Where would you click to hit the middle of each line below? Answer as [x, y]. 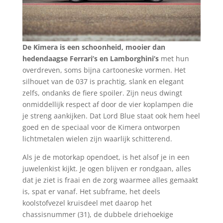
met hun [174, 58]
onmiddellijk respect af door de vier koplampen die [108, 104]
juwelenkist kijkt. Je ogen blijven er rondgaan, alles [107, 168]
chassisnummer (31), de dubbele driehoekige [98, 214]
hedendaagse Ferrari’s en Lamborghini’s [90, 58]
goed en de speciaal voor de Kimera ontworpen [101, 127]
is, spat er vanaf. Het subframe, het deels [91, 191]
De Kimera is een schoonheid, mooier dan [94, 47]
